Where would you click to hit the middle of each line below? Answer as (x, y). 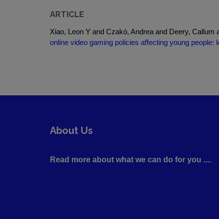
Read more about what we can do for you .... (131, 160)
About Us (71, 131)
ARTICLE (67, 14)
